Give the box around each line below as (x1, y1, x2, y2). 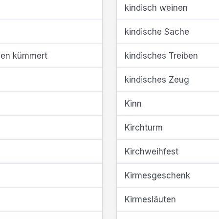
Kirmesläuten (125, 195, 176, 204)
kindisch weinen (125, 3, 188, 13)
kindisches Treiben (125, 51, 198, 61)
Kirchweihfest (125, 147, 178, 156)
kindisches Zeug (125, 75, 189, 85)
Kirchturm (125, 123, 163, 132)
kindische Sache (125, 27, 189, 37)
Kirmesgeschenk (125, 171, 190, 180)
